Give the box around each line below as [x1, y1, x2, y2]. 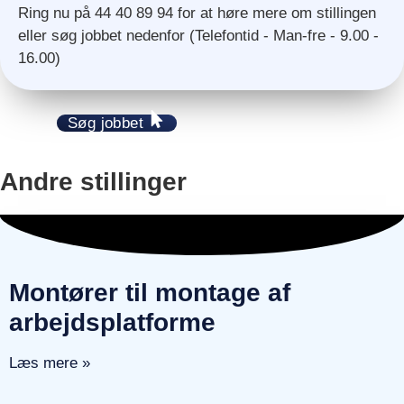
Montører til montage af [9, 278, 290, 307]
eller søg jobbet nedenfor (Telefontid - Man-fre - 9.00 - [18, 26, 379, 44]
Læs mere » [9, 353, 90, 372]
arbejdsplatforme [9, 308, 216, 336]
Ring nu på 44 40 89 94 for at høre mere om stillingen [18, 4, 376, 22]
